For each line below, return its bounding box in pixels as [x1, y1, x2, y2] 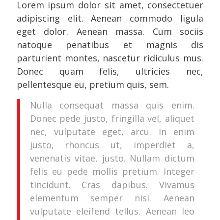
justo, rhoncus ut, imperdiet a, [29, 139, 194, 151]
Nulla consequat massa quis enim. [29, 99, 194, 111]
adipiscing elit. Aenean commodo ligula [16, 12, 204, 24]
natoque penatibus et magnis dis [16, 38, 204, 51]
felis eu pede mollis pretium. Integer [29, 165, 194, 178]
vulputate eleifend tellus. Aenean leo [29, 205, 194, 218]
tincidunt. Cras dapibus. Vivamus [29, 179, 194, 191]
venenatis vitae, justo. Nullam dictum [29, 152, 194, 165]
